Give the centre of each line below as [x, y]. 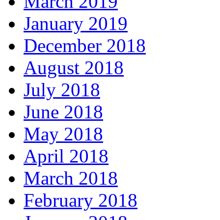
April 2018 [66, 156]
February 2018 [81, 200]
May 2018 [63, 134]
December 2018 [85, 46]
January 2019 [76, 24]
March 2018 [71, 178]
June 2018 [63, 112]
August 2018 [74, 68]
